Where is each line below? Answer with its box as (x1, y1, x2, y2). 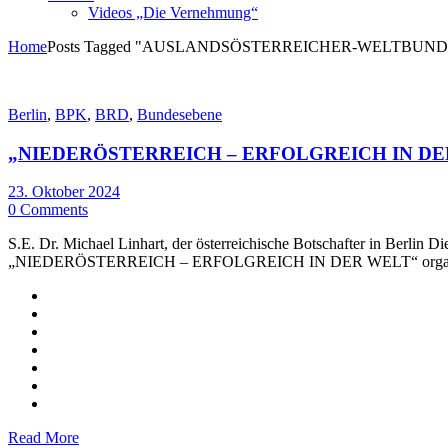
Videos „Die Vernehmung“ (88, 4, 258, 21)
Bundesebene (137, 106, 222, 123)
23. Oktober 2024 (8, 183, 120, 201)
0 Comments (8, 201, 88, 219)
